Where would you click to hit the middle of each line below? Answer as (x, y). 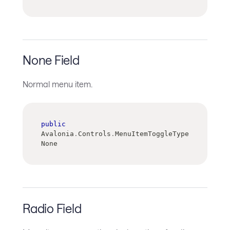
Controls (94, 134)
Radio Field (52, 208)
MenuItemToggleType (152, 134)
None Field (51, 60)
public (53, 124)
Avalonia (57, 134)
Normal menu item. (57, 84)
